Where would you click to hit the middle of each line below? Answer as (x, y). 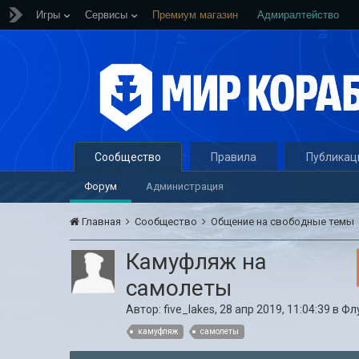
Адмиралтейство (298, 15)
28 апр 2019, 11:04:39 (275, 309)
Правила (234, 157)
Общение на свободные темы (284, 222)
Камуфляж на (197, 262)
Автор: (145, 309)
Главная (102, 222)
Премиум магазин (195, 15)
